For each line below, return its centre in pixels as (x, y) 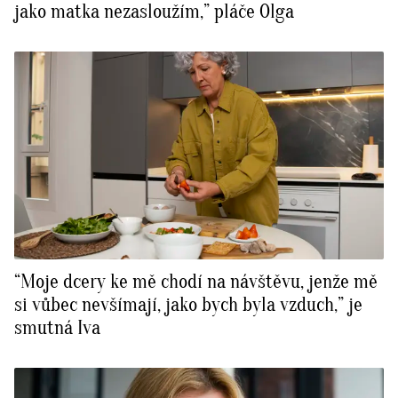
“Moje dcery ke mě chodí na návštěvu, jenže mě (196, 282)
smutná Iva (57, 328)
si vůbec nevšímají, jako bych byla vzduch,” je (188, 305)
